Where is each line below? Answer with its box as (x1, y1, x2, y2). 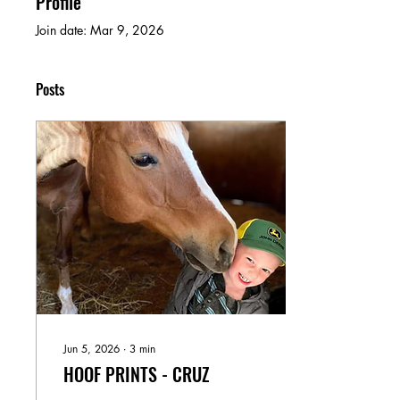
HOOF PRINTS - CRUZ (63, 361, 210, 387)
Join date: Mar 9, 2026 (36, 21, 164, 38)
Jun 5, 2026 (63, 341, 120, 356)
